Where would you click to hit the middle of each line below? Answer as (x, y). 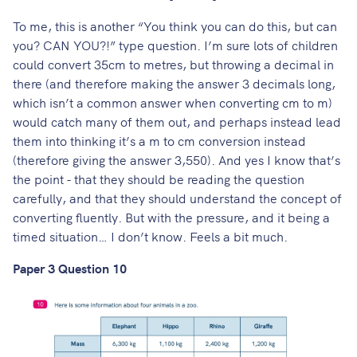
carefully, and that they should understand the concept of (177, 198)
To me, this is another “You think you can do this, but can (175, 26)
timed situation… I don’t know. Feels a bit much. (150, 236)
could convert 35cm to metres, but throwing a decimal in (173, 64)
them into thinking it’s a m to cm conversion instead (159, 141)
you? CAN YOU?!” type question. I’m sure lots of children (175, 45)
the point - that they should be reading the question (159, 179)
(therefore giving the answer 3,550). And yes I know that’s (177, 160)
